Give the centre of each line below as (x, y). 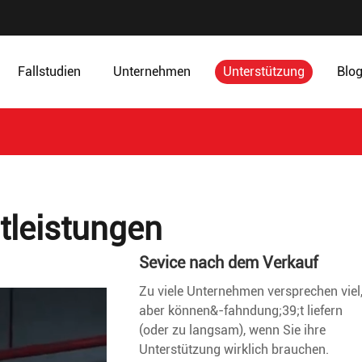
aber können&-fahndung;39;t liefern (241, 311)
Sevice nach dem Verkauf (229, 263)
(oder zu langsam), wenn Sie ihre (232, 330)
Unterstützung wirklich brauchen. (234, 349)
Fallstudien (49, 72)
